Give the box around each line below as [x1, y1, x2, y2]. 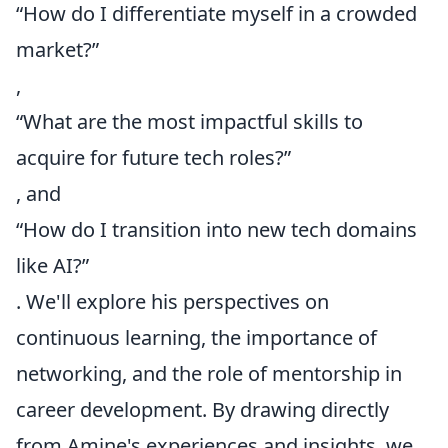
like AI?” [16, 252, 89, 279]
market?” [16, 36, 99, 63]
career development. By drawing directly [16, 396, 389, 423]
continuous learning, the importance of [16, 324, 377, 351]
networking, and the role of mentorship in [16, 360, 402, 387]
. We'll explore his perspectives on [16, 288, 329, 315]
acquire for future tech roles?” [16, 144, 291, 171]
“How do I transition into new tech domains [16, 216, 417, 243]
